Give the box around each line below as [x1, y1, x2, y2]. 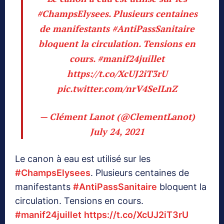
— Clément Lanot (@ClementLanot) [39, 110, 195, 123]
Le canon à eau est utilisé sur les [15, 153, 150, 164]
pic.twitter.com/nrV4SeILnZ [57, 82, 177, 95]
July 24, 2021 [89, 125, 144, 138]
